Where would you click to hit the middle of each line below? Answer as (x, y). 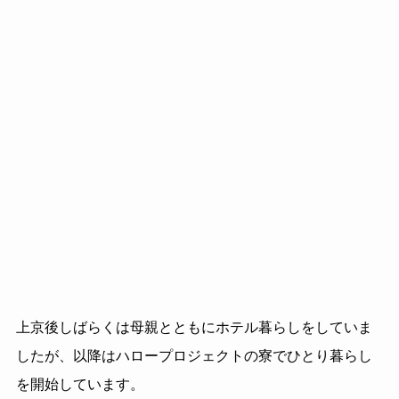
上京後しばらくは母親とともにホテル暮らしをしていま (194, 328)
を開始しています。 (80, 385)
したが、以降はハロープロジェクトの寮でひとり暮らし (194, 356)
